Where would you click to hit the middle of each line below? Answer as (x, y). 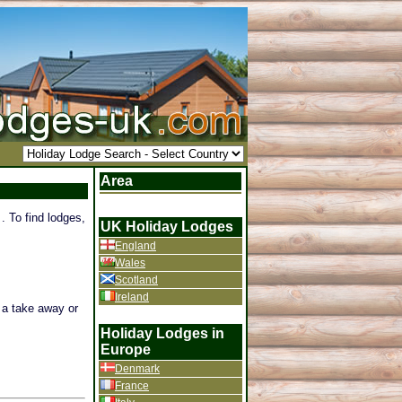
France (132, 386)
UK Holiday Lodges (167, 227)
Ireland (132, 297)
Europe (126, 350)
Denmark (137, 369)
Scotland (136, 280)
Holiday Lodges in (162, 333)
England (135, 246)
